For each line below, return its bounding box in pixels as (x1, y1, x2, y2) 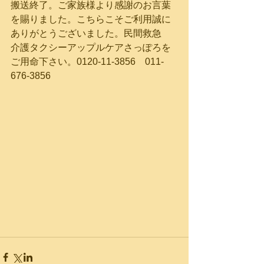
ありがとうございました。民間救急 (11, 28, 171, 38)
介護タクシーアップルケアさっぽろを (11, 42, 171, 52)
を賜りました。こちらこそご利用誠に (11, 14, 171, 24)
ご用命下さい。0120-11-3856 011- (11, 57, 164, 67)
